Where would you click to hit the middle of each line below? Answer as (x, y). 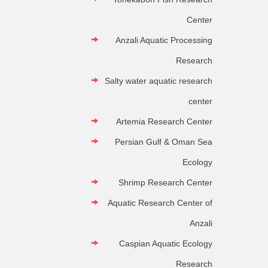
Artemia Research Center (164, 122)
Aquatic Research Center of (160, 203)
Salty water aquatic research (159, 81)
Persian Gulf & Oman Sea (164, 142)
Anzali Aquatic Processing (164, 40)
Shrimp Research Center (165, 183)
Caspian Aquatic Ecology (166, 244)
